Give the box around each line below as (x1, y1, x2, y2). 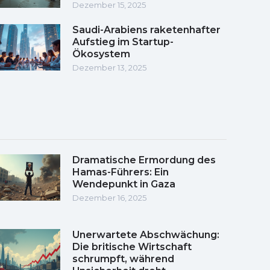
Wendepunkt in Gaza (72, 178, 175, 190)
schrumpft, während (72, 253, 174, 265)
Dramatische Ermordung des (72, 154, 216, 166)
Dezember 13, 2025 (72, 62, 146, 72)
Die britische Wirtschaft (72, 240, 192, 253)
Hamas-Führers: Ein (72, 166, 169, 178)
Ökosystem (72, 48, 130, 60)
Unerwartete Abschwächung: (72, 228, 219, 240)
